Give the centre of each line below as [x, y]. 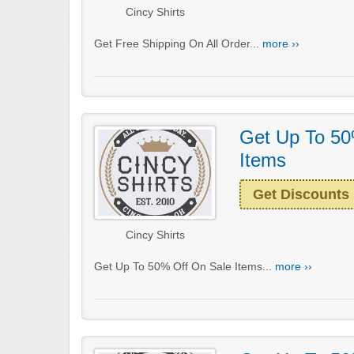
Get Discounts [301, 194]
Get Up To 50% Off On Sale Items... [185, 266]
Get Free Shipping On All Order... [178, 43]
